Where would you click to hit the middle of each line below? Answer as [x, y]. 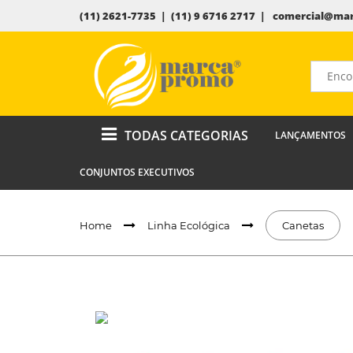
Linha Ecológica [188, 225]
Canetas [303, 225]
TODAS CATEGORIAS [186, 135]
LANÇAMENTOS [310, 135]
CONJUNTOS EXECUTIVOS [137, 172]
